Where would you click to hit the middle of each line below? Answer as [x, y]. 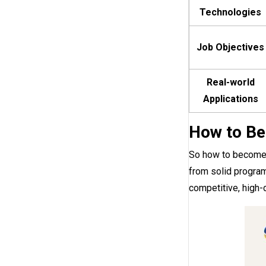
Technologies [230, 12]
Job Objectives [230, 47]
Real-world [230, 83]
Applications [230, 99]
